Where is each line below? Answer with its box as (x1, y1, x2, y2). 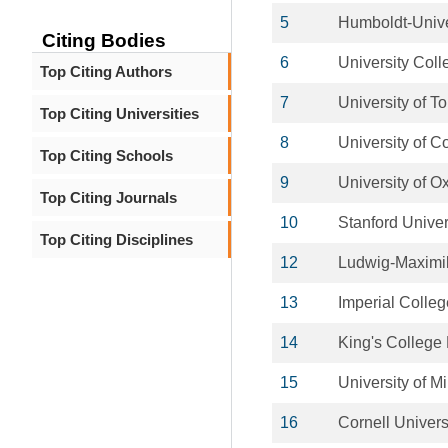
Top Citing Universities (40, 105, 199, 122)
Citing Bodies (42, 30, 166, 51)
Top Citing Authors (40, 63, 172, 80)
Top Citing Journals (40, 189, 177, 206)
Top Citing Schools (40, 147, 173, 164)
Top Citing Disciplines (40, 231, 193, 248)
